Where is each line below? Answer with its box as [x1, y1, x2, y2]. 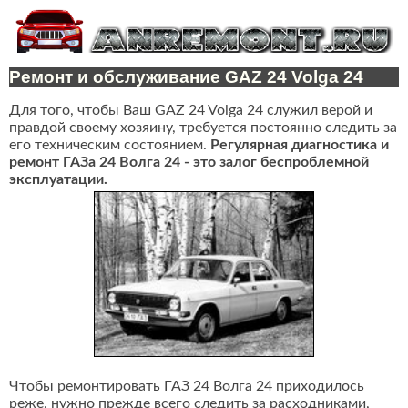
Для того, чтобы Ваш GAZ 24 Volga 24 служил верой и [9, 103, 372, 118]
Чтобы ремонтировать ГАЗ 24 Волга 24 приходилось [9, 379, 364, 394]
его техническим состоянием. [9, 138, 210, 153]
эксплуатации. [9, 172, 107, 188]
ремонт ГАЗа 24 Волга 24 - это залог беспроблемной [9, 155, 369, 170]
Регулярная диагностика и [210, 138, 389, 153]
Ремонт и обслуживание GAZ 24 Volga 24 [9, 67, 363, 87]
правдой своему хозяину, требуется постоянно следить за [9, 120, 397, 136]
